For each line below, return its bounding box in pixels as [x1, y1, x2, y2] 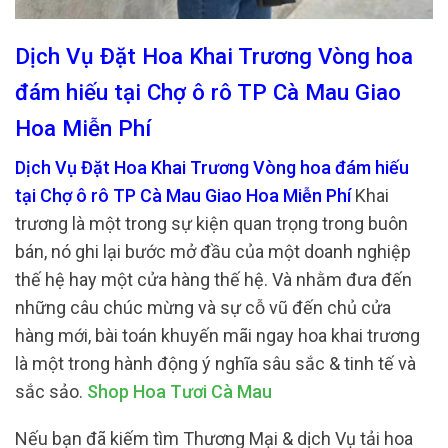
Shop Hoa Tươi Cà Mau [87, 380, 272, 402]
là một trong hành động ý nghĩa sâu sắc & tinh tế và [15, 352, 416, 374]
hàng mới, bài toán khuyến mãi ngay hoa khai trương [15, 324, 420, 346]
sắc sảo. [15, 380, 87, 402]
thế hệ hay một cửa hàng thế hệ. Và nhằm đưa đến [15, 268, 412, 290]
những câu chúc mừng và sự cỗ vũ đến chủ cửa [15, 296, 391, 318]
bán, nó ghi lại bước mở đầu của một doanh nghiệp [15, 240, 411, 262]
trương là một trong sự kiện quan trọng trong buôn [15, 212, 408, 234]
